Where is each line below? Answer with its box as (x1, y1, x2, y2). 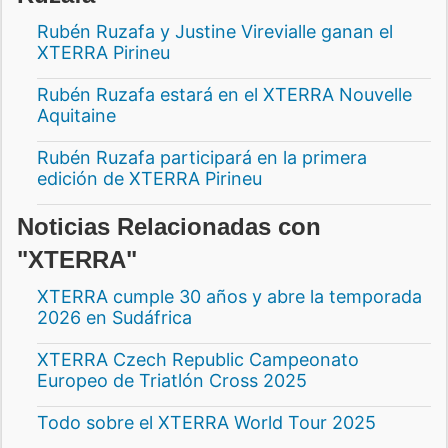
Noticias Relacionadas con (17, 213, 321, 241)
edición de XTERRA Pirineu (37, 168, 262, 190)
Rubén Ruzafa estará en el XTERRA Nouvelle (37, 84, 412, 106)
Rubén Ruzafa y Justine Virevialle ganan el (37, 21, 393, 43)
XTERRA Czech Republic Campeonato (37, 349, 359, 371)
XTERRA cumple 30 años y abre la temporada (37, 286, 422, 308)
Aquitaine (37, 105, 116, 127)
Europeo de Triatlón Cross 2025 (37, 370, 307, 392)
